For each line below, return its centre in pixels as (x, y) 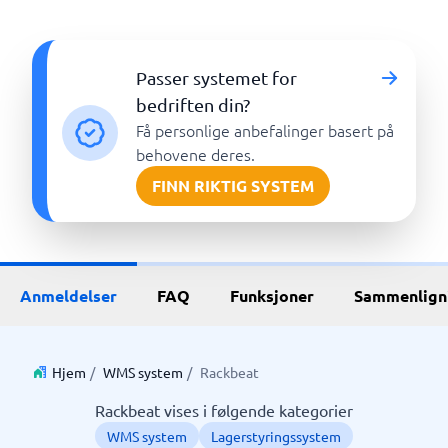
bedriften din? (193, 104)
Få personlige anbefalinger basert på (265, 130)
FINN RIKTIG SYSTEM (233, 185)
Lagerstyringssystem (276, 436)
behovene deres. (196, 154)
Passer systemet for (217, 77)
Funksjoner (272, 295)
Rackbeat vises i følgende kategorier (224, 410)
